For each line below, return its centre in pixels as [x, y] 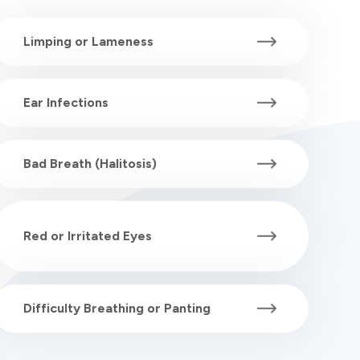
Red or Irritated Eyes [88, 236]
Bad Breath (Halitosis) [90, 164]
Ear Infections [66, 103]
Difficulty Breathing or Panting [117, 309]
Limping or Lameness [89, 42]
